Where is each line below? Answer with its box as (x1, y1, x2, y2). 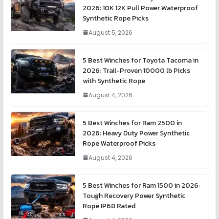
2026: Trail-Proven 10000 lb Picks (82, 65, 190, 76)
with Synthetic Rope (82, 75, 145, 86)
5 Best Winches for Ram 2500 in (82, 117, 182, 128)
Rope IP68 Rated (82, 200, 135, 211)
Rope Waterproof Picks (82, 138, 155, 149)
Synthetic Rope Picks (82, 13, 149, 23)
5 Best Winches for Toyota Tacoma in (82, 55, 198, 66)
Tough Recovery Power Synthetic (82, 190, 185, 201)
